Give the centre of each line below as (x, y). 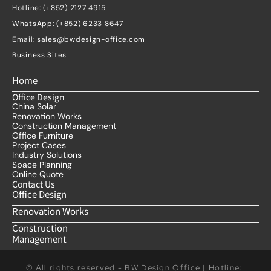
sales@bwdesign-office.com (91, 39)
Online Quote (38, 174)
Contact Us (34, 184)
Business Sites (40, 55)
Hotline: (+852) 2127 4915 (59, 8)
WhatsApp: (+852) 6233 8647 (68, 23)
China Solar (34, 106)
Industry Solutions (47, 155)
